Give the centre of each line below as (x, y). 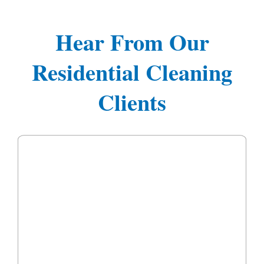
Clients (132, 102)
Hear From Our (132, 42)
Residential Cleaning (132, 72)
